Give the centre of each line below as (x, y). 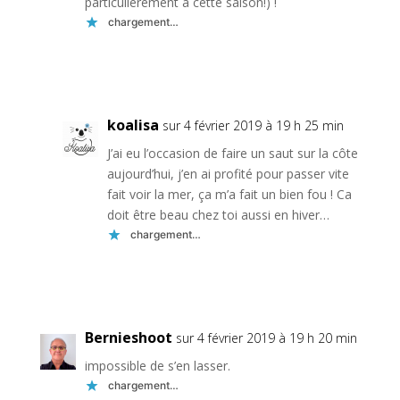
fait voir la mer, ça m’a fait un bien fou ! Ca (229, 194)
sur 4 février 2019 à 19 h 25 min (253, 125)
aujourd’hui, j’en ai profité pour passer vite (228, 173)
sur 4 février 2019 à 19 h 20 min (266, 337)
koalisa (133, 125)
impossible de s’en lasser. (157, 365)
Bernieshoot (128, 337)
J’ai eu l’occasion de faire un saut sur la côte (232, 153)
